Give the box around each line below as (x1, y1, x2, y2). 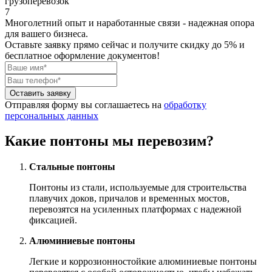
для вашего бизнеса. (5, 28, 88, 39)
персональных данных (5, 110, 98, 121)
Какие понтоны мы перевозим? (5, 133, 214, 149)
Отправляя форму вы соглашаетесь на (5, 99, 164, 110)
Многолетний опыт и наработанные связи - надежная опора (5, 17, 254, 28)
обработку (164, 99, 206, 110)
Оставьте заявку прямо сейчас (5, 39, 131, 50)
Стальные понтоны (29, 161, 115, 172)
